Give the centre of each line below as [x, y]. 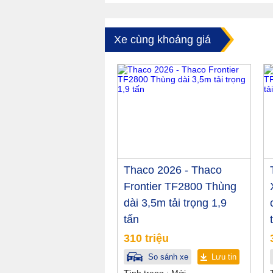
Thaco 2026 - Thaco [173, 170]
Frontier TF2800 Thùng [180, 187]
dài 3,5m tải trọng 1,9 [175, 203]
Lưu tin [224, 257]
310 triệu [146, 239]
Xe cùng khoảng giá [162, 40]
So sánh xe [167, 257]
